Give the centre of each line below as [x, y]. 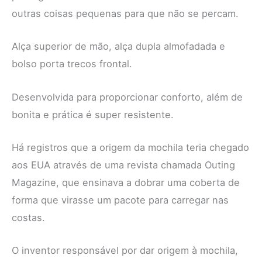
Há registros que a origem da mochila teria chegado [130, 147]
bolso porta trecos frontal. [72, 64]
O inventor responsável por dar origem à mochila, [125, 250]
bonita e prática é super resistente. [93, 114]
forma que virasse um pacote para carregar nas [120, 200]
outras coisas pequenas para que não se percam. [125, 13]
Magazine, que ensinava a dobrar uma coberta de [126, 182]
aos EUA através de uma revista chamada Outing [123, 165]
